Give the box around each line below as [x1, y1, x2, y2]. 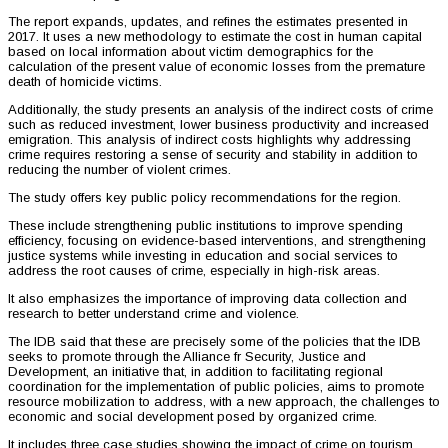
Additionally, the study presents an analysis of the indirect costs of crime [8, 102, 433, 118]
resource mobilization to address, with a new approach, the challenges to [8, 394, 440, 410]
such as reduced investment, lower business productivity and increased [8, 117, 429, 133]
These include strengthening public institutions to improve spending [8, 218, 403, 234]
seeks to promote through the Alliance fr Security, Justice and [8, 349, 366, 365]
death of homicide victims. [8, 74, 162, 90]
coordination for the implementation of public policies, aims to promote [8, 379, 424, 395]
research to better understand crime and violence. [8, 306, 299, 322]
